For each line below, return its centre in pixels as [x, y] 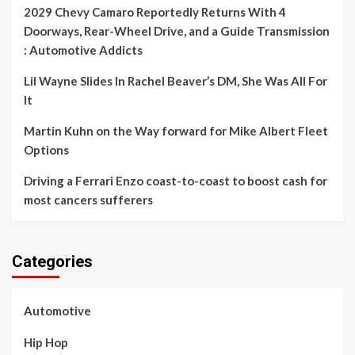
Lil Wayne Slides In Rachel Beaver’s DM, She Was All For [176, 80]
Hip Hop [46, 342]
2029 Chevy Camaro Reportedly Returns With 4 [155, 11]
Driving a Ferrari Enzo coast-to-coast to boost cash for [176, 180]
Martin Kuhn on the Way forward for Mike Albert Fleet [176, 130]
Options [46, 149]
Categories [52, 261]
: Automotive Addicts [83, 50]
